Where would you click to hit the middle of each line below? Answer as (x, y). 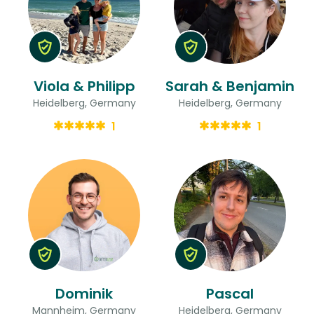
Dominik (84, 293)
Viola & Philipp (84, 86)
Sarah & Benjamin (230, 86)
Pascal (230, 293)
